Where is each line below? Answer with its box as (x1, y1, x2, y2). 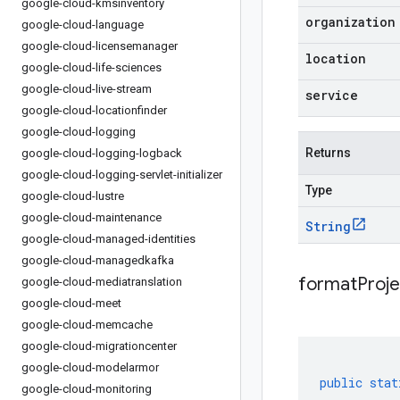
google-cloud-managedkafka (21, 254, 174, 267)
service (305, 87, 358, 104)
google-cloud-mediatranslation (21, 275, 182, 288)
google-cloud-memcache (21, 318, 153, 331)
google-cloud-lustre (21, 189, 124, 203)
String (305, 218, 351, 235)
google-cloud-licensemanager (21, 39, 178, 53)
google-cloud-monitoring (21, 382, 152, 396)
